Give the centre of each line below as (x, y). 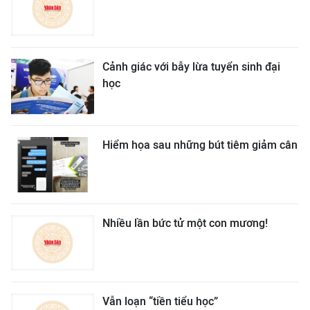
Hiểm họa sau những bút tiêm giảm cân (200, 145)
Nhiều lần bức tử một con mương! (185, 223)
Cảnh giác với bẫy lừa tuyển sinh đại (191, 67)
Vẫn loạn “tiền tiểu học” (160, 301)
